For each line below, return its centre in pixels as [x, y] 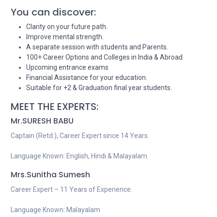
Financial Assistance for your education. [87, 77]
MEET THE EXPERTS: [54, 107]
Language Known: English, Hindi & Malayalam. [80, 156]
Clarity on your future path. [67, 27]
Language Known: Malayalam [55, 210]
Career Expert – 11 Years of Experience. [71, 189]
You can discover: [53, 12]
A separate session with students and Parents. [97, 47]
